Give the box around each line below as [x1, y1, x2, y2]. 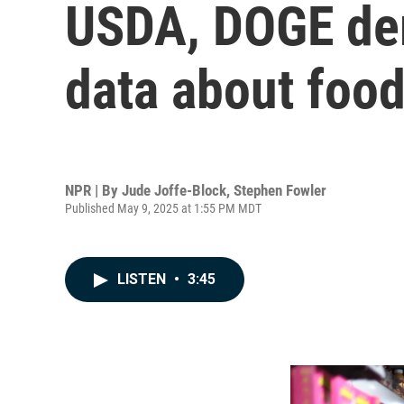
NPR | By [65, 180, 122, 199]
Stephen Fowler [234, 180, 326, 199]
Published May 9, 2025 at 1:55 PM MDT [65, 200, 262, 216]
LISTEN [117, 271, 170, 288]
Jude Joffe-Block [122, 180, 226, 199]
